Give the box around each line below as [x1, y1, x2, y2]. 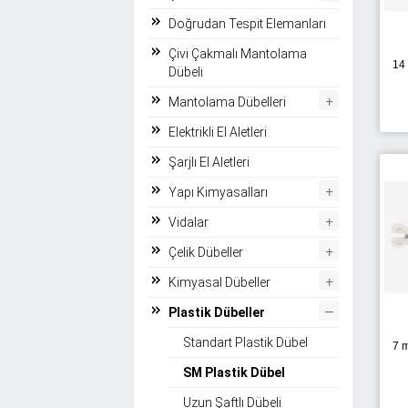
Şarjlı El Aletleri [168, 154, 250, 169]
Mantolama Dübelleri [168, 94, 286, 109]
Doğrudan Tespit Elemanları [168, 15, 326, 31]
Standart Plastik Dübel [183, 334, 308, 350]
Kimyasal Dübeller [168, 274, 270, 290]
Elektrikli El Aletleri [168, 124, 267, 139]
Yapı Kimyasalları [168, 184, 268, 199]
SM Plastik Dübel [183, 364, 285, 380]
